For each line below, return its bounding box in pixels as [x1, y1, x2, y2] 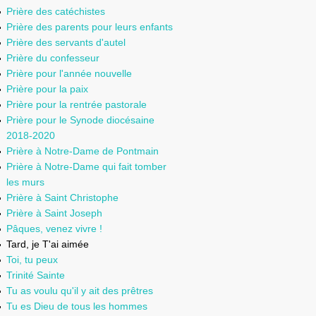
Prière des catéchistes [6, 6, 105, 17]
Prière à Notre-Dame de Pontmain [6, 145, 159, 157]
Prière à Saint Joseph [6, 207, 102, 219]
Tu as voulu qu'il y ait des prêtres [6, 285, 153, 296]
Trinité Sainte [6, 269, 65, 281]
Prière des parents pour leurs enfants [6, 21, 173, 32]
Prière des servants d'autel [6, 37, 126, 48]
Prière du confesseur [6, 52, 99, 63]
